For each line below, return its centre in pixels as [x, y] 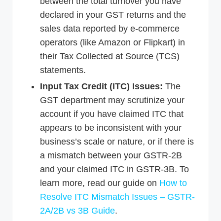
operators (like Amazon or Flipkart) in [112, 42]
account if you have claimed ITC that [112, 114]
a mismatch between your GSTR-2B [111, 155]
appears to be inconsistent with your [111, 128]
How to [173, 183]
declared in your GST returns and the [113, 15]
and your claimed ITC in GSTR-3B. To [114, 169]
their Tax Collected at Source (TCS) [110, 56]
